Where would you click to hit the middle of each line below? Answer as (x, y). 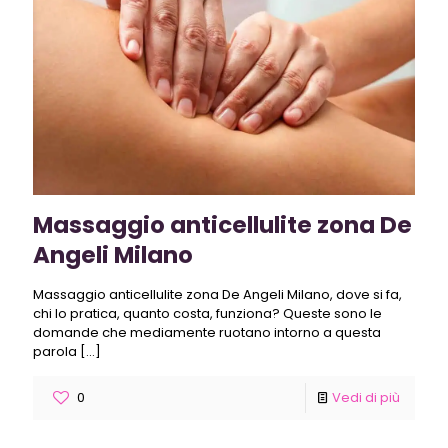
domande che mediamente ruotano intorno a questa (207, 332)
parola (55, 351)
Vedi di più (366, 397)
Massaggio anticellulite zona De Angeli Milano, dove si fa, (217, 294)
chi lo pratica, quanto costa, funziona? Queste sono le (207, 313)
